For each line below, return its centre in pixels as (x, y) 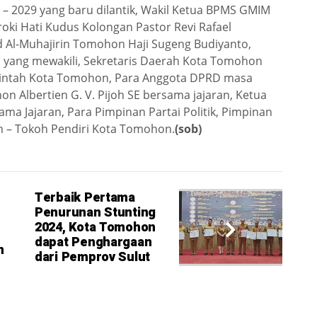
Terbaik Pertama (85, 198)
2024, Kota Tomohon (96, 228)
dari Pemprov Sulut (93, 258)
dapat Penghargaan (93, 243)
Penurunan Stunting (96, 213)
